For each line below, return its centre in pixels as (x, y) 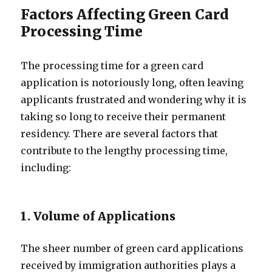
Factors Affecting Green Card (125, 14)
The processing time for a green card (112, 66)
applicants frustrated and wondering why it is (134, 100)
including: (46, 168)
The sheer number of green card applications (132, 248)
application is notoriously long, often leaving (132, 83)
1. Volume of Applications (98, 216)
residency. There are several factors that (120, 134)
